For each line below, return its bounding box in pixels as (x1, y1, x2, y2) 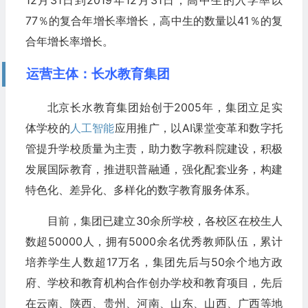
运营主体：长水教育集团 (25, 65, 170, 82)
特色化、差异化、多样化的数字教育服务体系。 (25, 182, 256, 197)
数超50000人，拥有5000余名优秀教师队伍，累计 (25, 234, 283, 248)
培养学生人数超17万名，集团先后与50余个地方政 (25, 254, 283, 269)
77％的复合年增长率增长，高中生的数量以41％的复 (25, 13, 283, 27)
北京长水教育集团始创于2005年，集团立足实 (47, 100, 283, 114)
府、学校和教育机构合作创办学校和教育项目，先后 (25, 275, 283, 289)
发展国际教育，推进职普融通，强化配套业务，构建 (25, 162, 283, 176)
